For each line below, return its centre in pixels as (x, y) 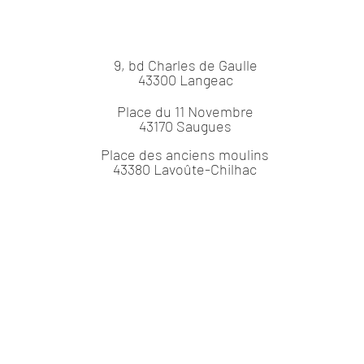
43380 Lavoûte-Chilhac (185, 169)
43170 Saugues (185, 126)
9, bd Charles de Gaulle (186, 65)
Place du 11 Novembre (185, 111)
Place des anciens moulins (185, 154)
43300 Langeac (186, 80)
